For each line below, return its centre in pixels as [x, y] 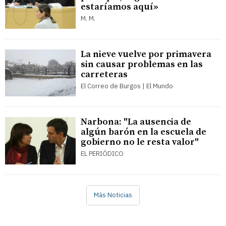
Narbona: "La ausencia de [136, 122]
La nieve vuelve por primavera [146, 54]
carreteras [104, 74]
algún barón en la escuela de [144, 132]
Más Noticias [113, 195]
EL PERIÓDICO [102, 154]
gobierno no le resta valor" [140, 142]
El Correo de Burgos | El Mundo [127, 86]
